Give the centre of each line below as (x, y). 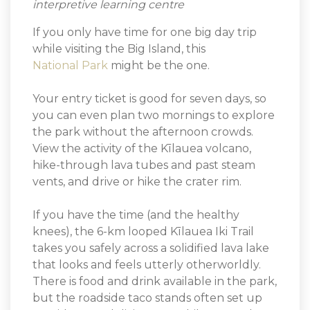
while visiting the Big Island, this (119, 48)
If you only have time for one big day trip (145, 32)
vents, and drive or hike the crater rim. (138, 181)
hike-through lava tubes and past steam (144, 165)
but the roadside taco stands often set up (147, 298)
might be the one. (160, 65)
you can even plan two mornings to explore (154, 115)
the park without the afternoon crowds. (143, 131)
